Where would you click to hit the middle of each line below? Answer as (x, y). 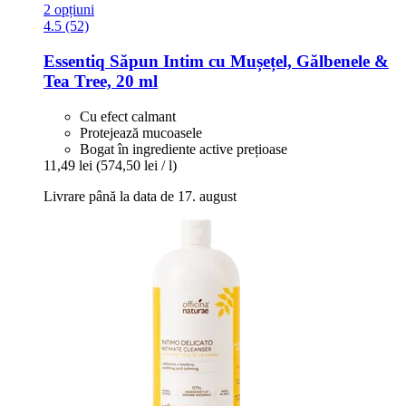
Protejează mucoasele (141, 132)
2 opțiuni (69, 10)
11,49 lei (68, 165)
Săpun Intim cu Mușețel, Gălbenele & (247, 62)
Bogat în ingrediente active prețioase (184, 149)
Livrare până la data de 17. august (140, 196)
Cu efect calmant (128, 116)
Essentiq (74, 62)
